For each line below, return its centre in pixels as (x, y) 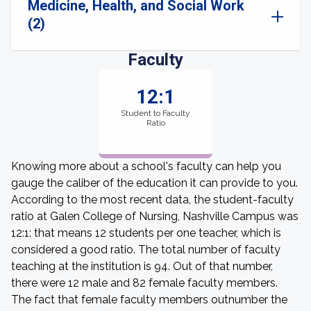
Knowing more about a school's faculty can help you (146, 166)
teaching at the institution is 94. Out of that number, (142, 266)
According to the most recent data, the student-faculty (152, 200)
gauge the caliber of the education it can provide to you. (154, 183)
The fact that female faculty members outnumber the (149, 300)
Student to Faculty (155, 113)
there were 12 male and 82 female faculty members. (144, 283)
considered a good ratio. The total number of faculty (146, 250)
